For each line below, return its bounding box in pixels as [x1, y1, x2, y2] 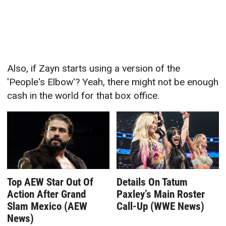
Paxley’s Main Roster [117, 188, 205, 201]
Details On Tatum [117, 176, 188, 189]
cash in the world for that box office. [7, 90, 160, 102]
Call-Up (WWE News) [117, 200, 205, 213]
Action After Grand [7, 188, 86, 201]
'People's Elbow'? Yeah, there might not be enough [7, 76, 219, 88]
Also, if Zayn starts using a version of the [7, 63, 181, 75]
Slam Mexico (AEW [7, 200, 88, 213]
